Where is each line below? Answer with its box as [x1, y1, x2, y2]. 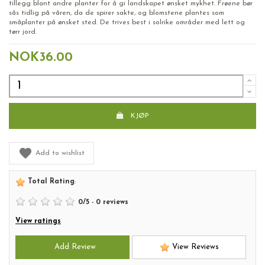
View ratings [15, 218, 61, 225]
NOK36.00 [9, 51, 73, 64]
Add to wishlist [35, 149, 85, 157]
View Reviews [169, 243, 219, 251]
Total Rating [25, 177, 75, 185]
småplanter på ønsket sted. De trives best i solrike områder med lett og [9, 19, 245, 27]
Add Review [49, 243, 96, 251]
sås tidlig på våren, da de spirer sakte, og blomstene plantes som [9, 9, 224, 17]
